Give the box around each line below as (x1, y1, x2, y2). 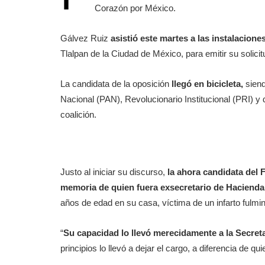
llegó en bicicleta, (172, 79, 243, 89)
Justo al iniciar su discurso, (60, 167, 167, 177)
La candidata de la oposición (60, 79, 172, 89)
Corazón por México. (95, 3, 176, 13)
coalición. (60, 109, 96, 119)
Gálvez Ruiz (60, 33, 111, 43)
